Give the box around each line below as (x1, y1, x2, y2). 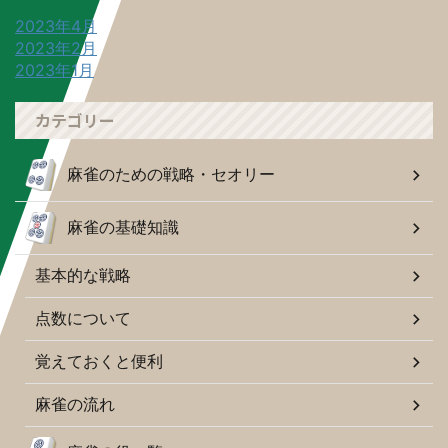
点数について (35, 308, 131, 329)
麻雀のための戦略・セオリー (67, 164, 275, 185)
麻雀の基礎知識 (67, 217, 179, 238)
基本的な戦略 (35, 265, 131, 286)
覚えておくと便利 (35, 351, 163, 372)
